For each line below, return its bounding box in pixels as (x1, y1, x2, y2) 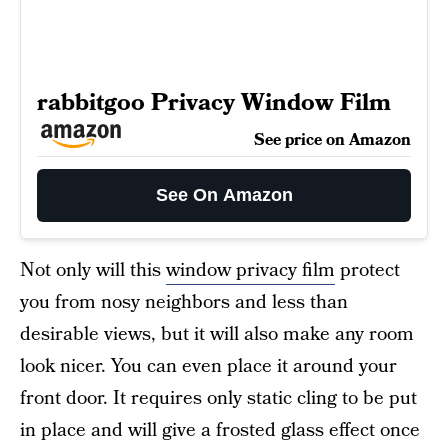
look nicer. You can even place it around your (20, 353, 397, 381)
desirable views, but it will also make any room (20, 321, 414, 349)
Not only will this (20, 257, 166, 285)
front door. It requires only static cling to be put (20, 385, 417, 413)
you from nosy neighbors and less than (20, 289, 348, 317)
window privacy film (166, 257, 335, 285)
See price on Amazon (254, 129, 411, 152)
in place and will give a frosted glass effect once (20, 417, 420, 445)
